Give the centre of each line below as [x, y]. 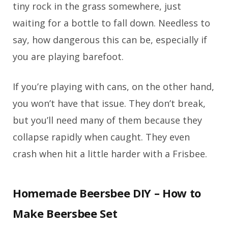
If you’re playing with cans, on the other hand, [113, 86]
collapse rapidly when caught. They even [101, 137]
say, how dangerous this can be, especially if [110, 39]
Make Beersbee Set [65, 213]
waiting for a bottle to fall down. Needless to [111, 23]
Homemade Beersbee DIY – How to [107, 193]
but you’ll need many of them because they [107, 120]
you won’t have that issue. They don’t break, [109, 103]
